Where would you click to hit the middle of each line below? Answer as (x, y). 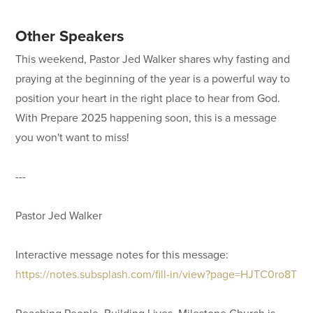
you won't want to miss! (73, 137)
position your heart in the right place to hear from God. (148, 97)
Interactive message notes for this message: (122, 254)
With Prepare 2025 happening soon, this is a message (146, 117)
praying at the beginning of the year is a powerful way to (153, 78)
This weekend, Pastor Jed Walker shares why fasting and (153, 58)
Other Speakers (70, 36)
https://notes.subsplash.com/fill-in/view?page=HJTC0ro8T (156, 274)
